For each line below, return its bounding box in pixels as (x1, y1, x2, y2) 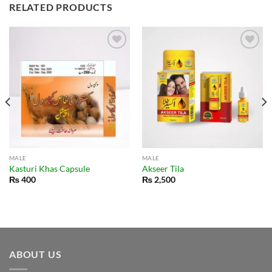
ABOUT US (9, 248, 62, 260)
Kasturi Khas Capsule (8, 163, 90, 174)
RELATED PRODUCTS (9, 1, 113, 13)
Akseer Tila (141, 163, 184, 174)
